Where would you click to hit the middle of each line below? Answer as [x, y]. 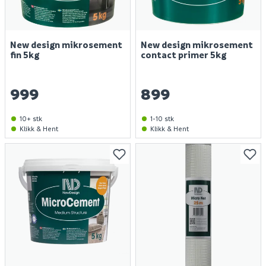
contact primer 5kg [183, 55]
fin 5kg [25, 55]
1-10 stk [162, 118]
